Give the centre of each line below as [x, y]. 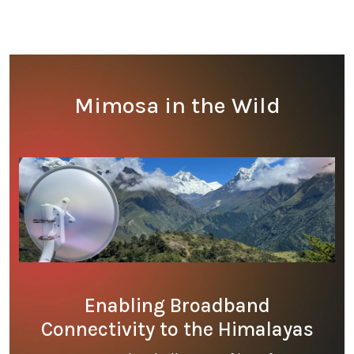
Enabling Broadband [177, 306]
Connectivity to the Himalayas [177, 330]
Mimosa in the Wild [177, 106]
